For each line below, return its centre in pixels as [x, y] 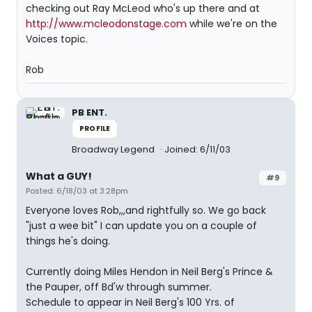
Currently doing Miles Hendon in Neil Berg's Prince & [149, 272]
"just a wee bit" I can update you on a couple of [141, 226]
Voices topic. [57, 39]
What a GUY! [59, 176]
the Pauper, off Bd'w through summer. [119, 287]
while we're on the [232, 24]
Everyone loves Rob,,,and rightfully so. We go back [146, 210]
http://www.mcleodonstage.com [106, 24]
